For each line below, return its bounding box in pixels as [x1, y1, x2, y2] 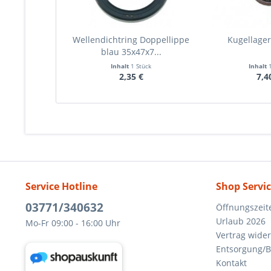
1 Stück [131, 62, 152, 70]
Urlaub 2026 [216, 215, 266, 227]
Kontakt [216, 257, 247, 269]
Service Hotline [25, 180, 97, 193]
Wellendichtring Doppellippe [73, 34, 190, 45]
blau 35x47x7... [100, 46, 162, 57]
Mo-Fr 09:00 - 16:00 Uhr [25, 217, 120, 229]
